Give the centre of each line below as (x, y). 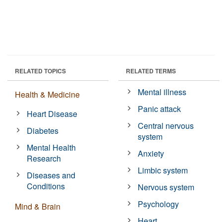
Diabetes (43, 130)
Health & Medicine (47, 94)
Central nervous (166, 125)
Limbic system (163, 170)
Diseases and (51, 175)
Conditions (46, 186)
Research (44, 158)
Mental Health (52, 147)
